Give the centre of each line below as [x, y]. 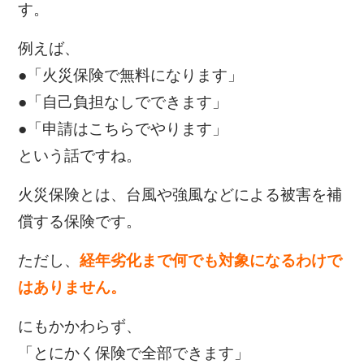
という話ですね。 [80, 156]
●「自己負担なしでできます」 [123, 102]
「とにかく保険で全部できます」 [134, 353]
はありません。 [72, 288]
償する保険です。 [80, 222]
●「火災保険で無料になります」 [131, 76]
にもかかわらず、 [80, 327]
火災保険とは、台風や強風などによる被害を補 [180, 195]
